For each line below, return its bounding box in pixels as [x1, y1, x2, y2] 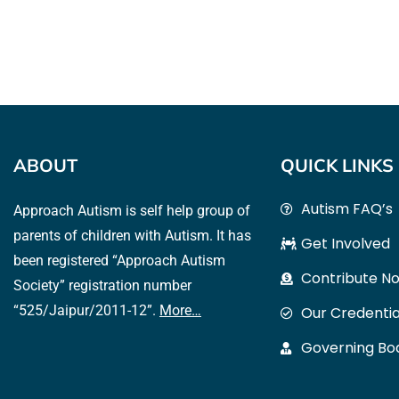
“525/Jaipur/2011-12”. [13, 302, 159, 319]
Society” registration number [13, 277, 191, 294]
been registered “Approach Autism [13, 252, 225, 269]
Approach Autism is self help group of [13, 202, 250, 219]
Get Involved [300, 233, 390, 254]
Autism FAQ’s [300, 199, 393, 219]
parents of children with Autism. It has [13, 227, 251, 244]
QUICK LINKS [281, 154, 394, 176]
